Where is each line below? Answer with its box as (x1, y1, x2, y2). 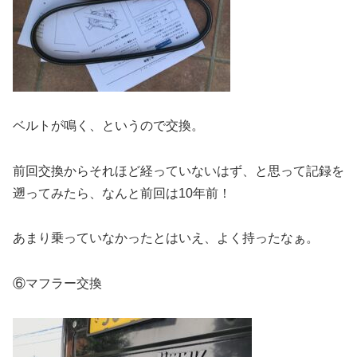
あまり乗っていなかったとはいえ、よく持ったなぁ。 (13, 231, 319, 245)
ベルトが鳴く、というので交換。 (13, 118, 204, 132)
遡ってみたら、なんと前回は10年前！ (13, 186, 231, 200)
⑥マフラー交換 (13, 277, 102, 291)
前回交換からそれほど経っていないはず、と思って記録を (13, 163, 344, 178)
